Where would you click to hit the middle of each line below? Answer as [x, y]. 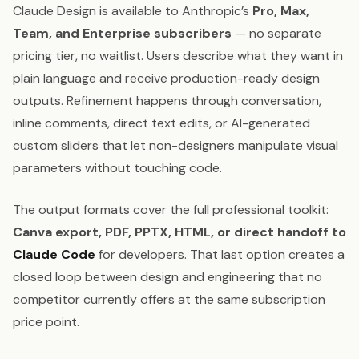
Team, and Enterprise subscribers [122, 34]
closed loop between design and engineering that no [167, 277]
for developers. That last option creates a [220, 255]
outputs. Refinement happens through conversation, [167, 101]
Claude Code [54, 255]
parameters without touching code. [117, 168]
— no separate [276, 34]
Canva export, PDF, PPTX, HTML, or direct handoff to [179, 232]
